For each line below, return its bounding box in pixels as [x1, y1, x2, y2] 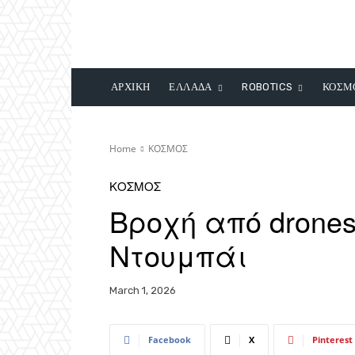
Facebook [148, 334, 191, 346]
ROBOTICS [242, 81, 293, 93]
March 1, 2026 [109, 284, 176, 297]
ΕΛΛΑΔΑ [169, 81, 212, 93]
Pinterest [312, 334, 353, 346]
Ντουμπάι [109, 235, 247, 275]
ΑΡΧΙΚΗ [111, 81, 151, 93]
